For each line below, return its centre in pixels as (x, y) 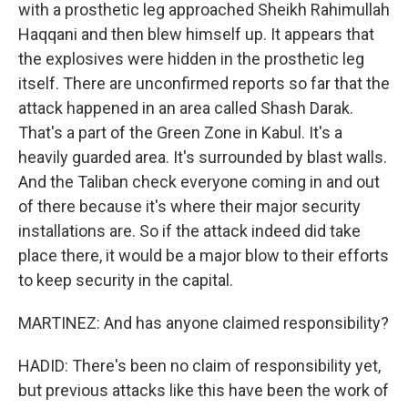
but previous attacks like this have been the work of (204, 390)
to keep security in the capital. (126, 280)
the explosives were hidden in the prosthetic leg (191, 59)
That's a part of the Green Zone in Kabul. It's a (180, 133)
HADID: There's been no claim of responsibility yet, (199, 366)
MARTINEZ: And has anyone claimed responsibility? (204, 323)
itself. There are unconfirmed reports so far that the (204, 83)
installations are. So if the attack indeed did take (189, 231)
